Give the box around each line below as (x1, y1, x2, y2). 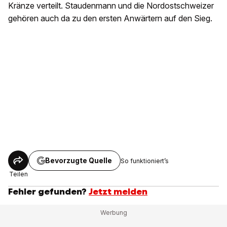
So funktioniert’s (121, 157, 169, 165)
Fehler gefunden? (8, 186, 87, 198)
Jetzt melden (89, 186, 147, 198)
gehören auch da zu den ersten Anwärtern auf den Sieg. (8, 13, 212, 24)
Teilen (9, 170, 28, 178)
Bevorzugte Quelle (45, 156, 112, 165)
